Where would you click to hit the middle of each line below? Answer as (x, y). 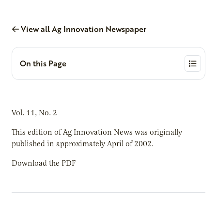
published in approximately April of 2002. (83, 144)
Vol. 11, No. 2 (34, 113)
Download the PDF (44, 163)
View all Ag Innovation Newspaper (83, 29)
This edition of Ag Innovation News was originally (97, 132)
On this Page (43, 63)
